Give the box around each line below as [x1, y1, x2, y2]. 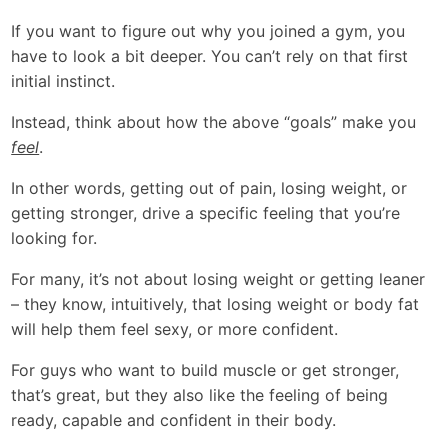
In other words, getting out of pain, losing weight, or [11, 178, 408, 198]
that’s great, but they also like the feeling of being [11, 385, 389, 405]
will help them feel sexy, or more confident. [11, 319, 339, 339]
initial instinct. [11, 71, 116, 91]
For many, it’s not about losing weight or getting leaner [11, 269, 426, 289]
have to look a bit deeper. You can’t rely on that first [11, 46, 409, 66]
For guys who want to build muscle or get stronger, [11, 360, 400, 380]
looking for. [11, 228, 98, 248]
